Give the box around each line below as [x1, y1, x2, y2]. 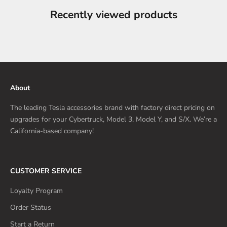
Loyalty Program [10, 186, 63, 196]
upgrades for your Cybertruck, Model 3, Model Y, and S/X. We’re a [10, 115, 217, 125]
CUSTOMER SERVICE [10, 166, 82, 176]
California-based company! [10, 126, 94, 136]
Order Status [10, 203, 51, 213]
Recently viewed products [50, 8, 177, 22]
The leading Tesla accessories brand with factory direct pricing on [10, 103, 215, 113]
